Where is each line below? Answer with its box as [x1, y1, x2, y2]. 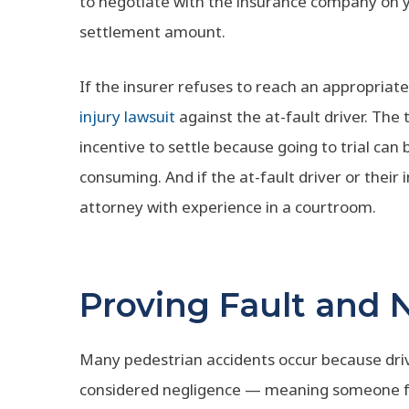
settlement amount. [79, 21, 225, 42]
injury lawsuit [79, 106, 175, 127]
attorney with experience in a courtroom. [79, 196, 376, 217]
